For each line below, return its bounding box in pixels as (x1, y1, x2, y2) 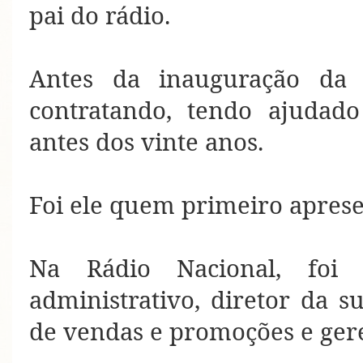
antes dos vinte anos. (29, 126, 270, 159)
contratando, (29, 94, 188, 127)
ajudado (267, 94, 360, 127)
